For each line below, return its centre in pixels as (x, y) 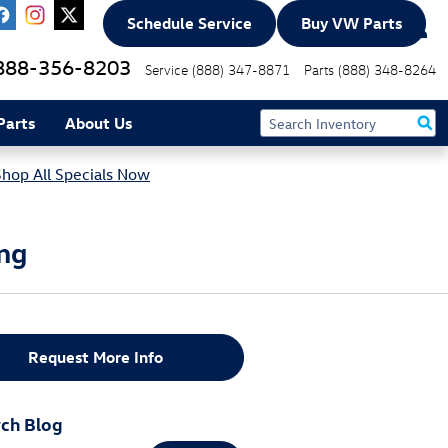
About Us (98, 122)
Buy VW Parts (351, 23)
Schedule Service (189, 23)
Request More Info (96, 357)
